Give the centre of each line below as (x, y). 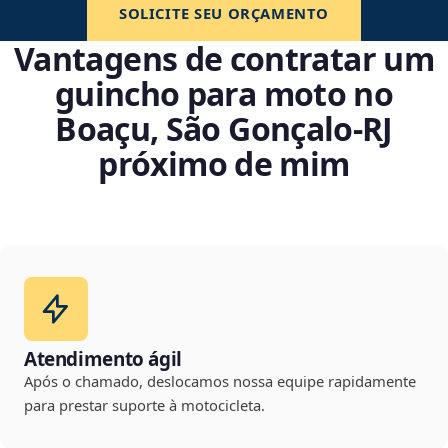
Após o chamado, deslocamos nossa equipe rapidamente (220, 381)
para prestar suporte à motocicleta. (144, 405)
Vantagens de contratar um (224, 59)
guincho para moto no (224, 94)
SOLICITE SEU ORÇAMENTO (223, 13)
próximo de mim (224, 164)
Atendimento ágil (103, 359)
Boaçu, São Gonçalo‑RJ (224, 129)
